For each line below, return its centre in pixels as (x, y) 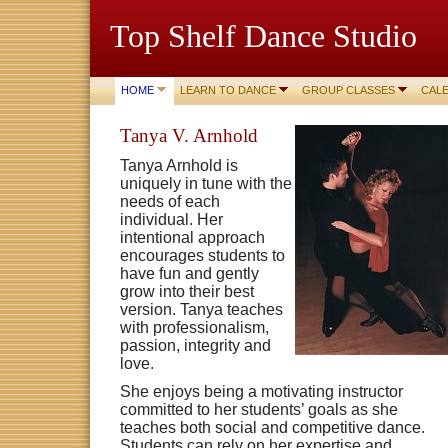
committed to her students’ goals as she (259, 410)
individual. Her (171, 220)
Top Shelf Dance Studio (263, 36)
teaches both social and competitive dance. (272, 428)
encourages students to (202, 256)
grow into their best (187, 292)
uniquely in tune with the (206, 184)
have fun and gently (189, 274)
